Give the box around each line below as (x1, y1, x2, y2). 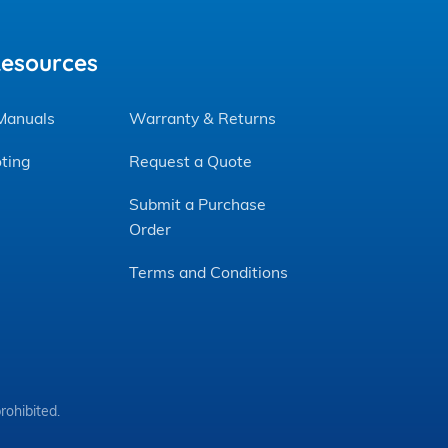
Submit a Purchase (128, 194, 266, 215)
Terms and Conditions (128, 262, 288, 283)
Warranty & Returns (128, 108, 276, 129)
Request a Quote (128, 151, 252, 172)
